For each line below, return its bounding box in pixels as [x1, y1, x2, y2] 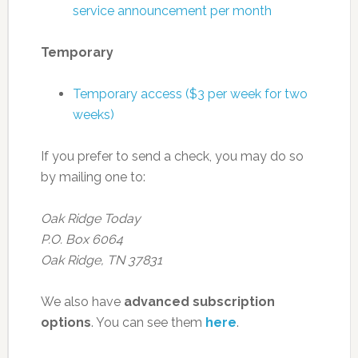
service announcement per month [72, 2, 272, 18]
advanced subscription [123, 293, 275, 309]
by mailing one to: [40, 169, 145, 185]
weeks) [72, 106, 114, 122]
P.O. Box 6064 [40, 231, 123, 247]
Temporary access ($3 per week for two [72, 86, 308, 101]
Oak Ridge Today [40, 210, 141, 226]
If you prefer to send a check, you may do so [40, 148, 304, 164]
